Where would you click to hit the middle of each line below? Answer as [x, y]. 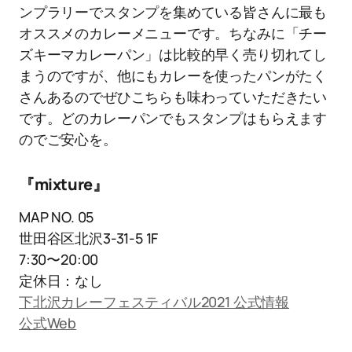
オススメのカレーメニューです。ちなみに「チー [173, 33]
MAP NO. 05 [57, 217]
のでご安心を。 [68, 139]
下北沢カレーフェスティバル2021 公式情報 [154, 302]
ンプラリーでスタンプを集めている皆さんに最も [173, 12]
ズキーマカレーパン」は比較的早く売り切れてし [173, 55]
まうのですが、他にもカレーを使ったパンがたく [173, 76]
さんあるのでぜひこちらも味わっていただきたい [173, 97]
